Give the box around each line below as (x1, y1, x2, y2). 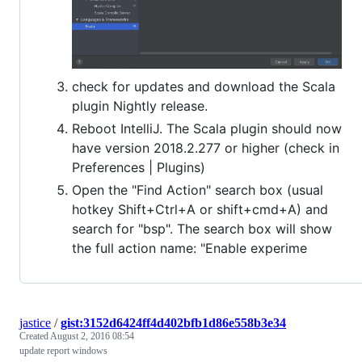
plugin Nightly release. (72, 97, 208, 114)
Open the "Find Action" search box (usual (72, 181, 323, 198)
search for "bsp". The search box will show (72, 220, 332, 237)
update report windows (19, 344, 107, 356)
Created (19, 330, 50, 342)
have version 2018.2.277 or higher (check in (72, 139, 339, 156)
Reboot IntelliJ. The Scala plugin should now (72, 120, 342, 137)
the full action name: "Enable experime (72, 239, 307, 256)
